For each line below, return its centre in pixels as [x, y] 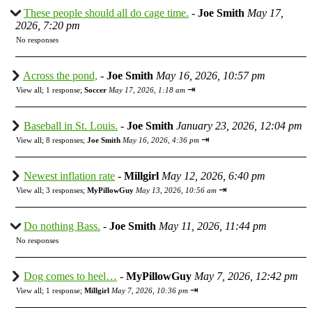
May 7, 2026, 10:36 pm [150, 290]
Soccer [95, 89]
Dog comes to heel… [70, 276]
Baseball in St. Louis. [71, 125]
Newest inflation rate [69, 175]
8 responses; [67, 140]
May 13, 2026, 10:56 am [176, 190]
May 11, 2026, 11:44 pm [213, 226]
